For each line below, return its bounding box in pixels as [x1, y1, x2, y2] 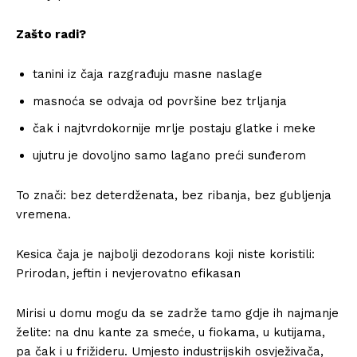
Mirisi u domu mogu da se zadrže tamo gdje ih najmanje [16, 306, 339, 320]
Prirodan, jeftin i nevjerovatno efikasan [16, 266, 241, 280]
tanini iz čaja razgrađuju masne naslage [33, 67, 262, 81]
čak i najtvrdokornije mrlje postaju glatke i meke [33, 121, 316, 135]
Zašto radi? [16, 27, 86, 41]
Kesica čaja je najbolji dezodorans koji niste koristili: [16, 247, 315, 261]
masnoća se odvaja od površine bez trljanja [33, 94, 287, 108]
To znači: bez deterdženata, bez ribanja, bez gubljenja [16, 188, 331, 202]
